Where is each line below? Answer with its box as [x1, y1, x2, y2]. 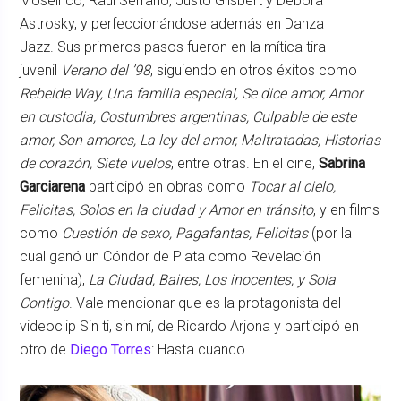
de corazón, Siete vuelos [20, 154, 172, 172]
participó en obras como [85, 177, 250, 195]
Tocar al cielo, [249, 177, 337, 195]
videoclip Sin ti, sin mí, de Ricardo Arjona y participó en [20, 317, 360, 335]
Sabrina [319, 154, 366, 172]
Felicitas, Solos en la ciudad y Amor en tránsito [20, 200, 314, 218]
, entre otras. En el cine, [171, 154, 320, 172]
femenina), [20, 270, 90, 288]
